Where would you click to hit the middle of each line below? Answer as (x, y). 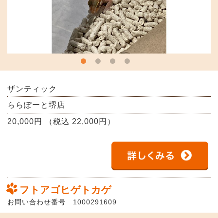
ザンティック (32, 89)
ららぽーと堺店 (36, 105)
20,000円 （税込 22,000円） (61, 122)
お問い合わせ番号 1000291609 (62, 202)
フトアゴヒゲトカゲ (65, 190)
